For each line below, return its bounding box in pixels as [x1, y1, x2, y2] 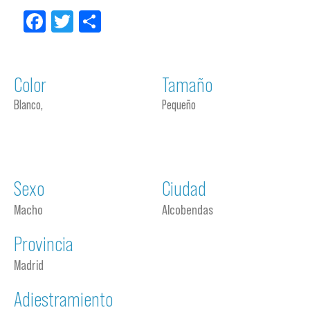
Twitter [73, 8, 134, 35]
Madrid [14, 257, 44, 273]
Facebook [46, 8, 129, 35]
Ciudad [162, 177, 206, 200]
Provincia [14, 232, 73, 255]
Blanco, [14, 98, 43, 112]
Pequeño [162, 98, 196, 112]
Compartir [101, 8, 188, 35]
